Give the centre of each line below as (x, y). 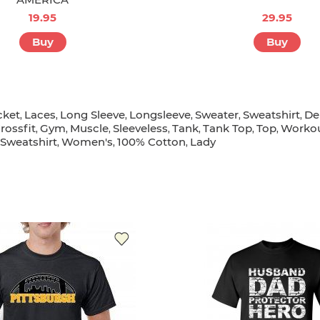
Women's (87, 142)
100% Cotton (151, 142)
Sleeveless (140, 129)
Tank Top (227, 129)
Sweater (217, 115)
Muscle (89, 129)
